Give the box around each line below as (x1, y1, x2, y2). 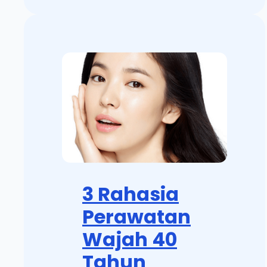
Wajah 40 (82, 225, 177, 253)
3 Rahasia (82, 180, 179, 207)
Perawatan (82, 203, 191, 230)
